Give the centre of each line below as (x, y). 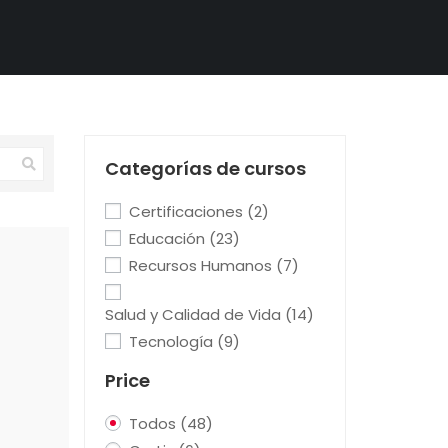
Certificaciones (187, 211)
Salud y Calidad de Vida (194, 314)
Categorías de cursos (205, 168)
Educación (168, 238)
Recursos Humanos (202, 265)
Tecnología (172, 341)
